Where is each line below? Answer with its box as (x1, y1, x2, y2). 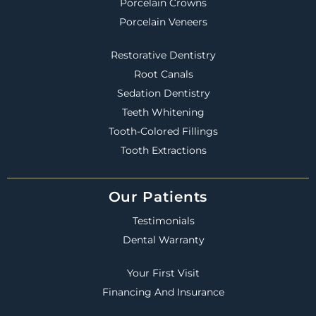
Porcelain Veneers (119, 15, 207, 28)
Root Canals (133, 67, 193, 80)
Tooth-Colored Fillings (109, 124, 218, 138)
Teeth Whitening (122, 105, 205, 119)
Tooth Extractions (120, 143, 207, 157)
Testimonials (132, 214, 195, 227)
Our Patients (108, 188, 208, 205)
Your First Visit (127, 266, 200, 279)
